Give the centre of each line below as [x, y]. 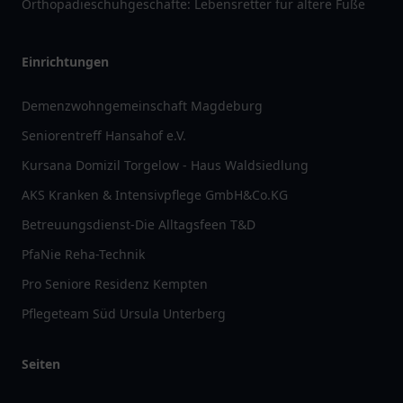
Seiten [41, 364]
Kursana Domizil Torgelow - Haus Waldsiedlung [165, 166]
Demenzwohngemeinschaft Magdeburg [142, 106]
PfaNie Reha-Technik [83, 255]
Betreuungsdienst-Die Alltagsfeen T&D [139, 225]
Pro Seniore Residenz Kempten [115, 284]
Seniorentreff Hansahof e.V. [104, 136]
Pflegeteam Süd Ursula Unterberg [124, 314]
